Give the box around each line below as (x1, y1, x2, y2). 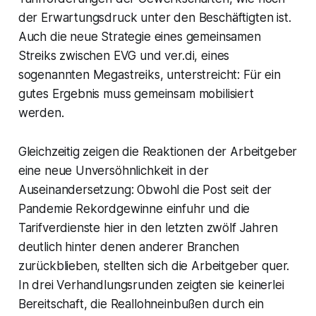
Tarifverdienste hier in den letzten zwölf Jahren (18, 221, 278, 236)
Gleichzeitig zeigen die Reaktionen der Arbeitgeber (18, 145, 298, 159)
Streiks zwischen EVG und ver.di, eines (18, 49, 230, 63)
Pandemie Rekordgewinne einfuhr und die (18, 202, 250, 217)
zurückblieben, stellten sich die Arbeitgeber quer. (18, 259, 290, 274)
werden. (18, 106, 64, 121)
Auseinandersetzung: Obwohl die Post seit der (18, 183, 272, 197)
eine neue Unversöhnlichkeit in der (18, 164, 209, 178)
